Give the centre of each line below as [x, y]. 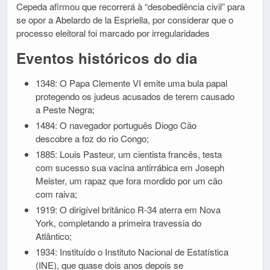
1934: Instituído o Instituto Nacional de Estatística [132, 252]
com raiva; [56, 194]
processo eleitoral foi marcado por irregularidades [113, 33]
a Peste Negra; [65, 110]
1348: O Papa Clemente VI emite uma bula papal [131, 83]
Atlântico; [53, 236]
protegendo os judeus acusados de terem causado [135, 96]
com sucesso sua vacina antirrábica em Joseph [130, 168]
